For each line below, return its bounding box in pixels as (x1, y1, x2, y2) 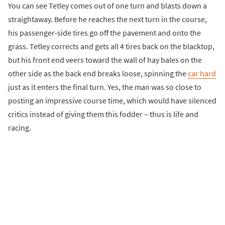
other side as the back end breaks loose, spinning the (8, 68, 188, 78)
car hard (188, 68, 216, 78)
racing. (8, 122, 31, 133)
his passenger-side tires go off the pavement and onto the (8, 27, 201, 38)
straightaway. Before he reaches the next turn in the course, (8, 14, 207, 24)
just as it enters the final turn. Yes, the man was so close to (8, 81, 201, 92)
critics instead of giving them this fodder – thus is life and (8, 108, 198, 119)
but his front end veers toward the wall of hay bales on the (8, 54, 202, 65)
